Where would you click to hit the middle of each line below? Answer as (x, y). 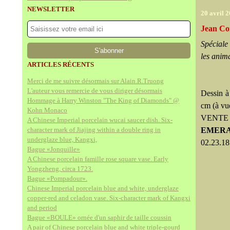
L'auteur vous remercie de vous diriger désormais (95, 91)
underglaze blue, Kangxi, (62, 139)
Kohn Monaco (47, 110)
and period (42, 208)
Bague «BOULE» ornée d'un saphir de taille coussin (99, 217)
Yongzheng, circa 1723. (60, 169)
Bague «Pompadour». (57, 178)
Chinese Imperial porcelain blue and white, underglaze (103, 188)
